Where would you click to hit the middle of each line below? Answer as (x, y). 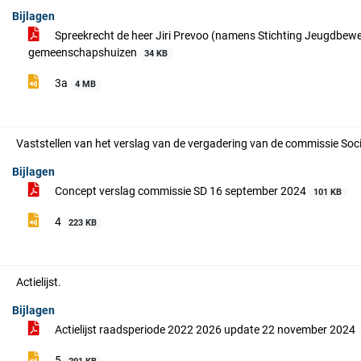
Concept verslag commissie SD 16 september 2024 (180, 191)
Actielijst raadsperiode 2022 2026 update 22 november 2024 (205, 330)
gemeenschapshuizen (84, 52)
